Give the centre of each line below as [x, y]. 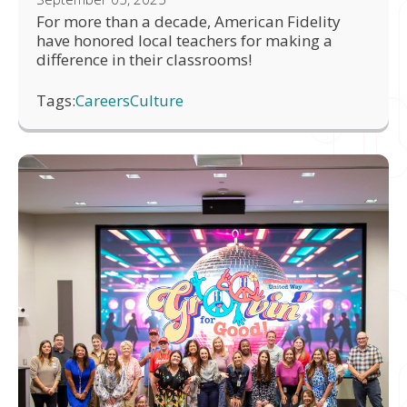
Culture [157, 100]
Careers [103, 100]
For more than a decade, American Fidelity [189, 21]
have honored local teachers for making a [184, 40]
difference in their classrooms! [144, 59]
